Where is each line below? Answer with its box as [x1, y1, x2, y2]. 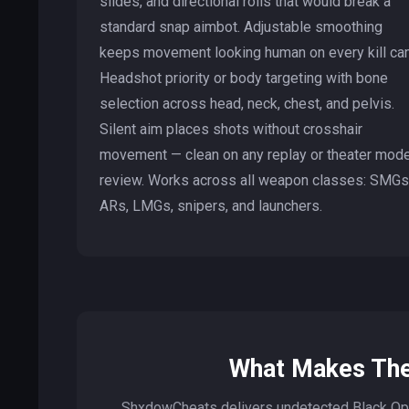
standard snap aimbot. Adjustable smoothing [100, 17, 383, 36]
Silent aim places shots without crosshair [100, 120, 362, 138]
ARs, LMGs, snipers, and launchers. [100, 196, 322, 215]
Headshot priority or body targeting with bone [100, 68, 388, 87]
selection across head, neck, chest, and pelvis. [100, 94, 394, 112]
